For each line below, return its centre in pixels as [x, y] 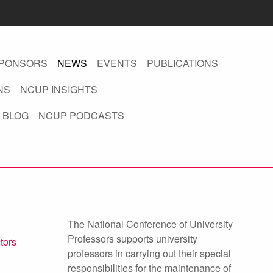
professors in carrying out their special [149, 253]
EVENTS [117, 63]
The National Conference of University [150, 224]
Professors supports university [133, 239]
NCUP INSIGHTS [58, 89]
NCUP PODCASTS [81, 115]
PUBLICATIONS [182, 63]
